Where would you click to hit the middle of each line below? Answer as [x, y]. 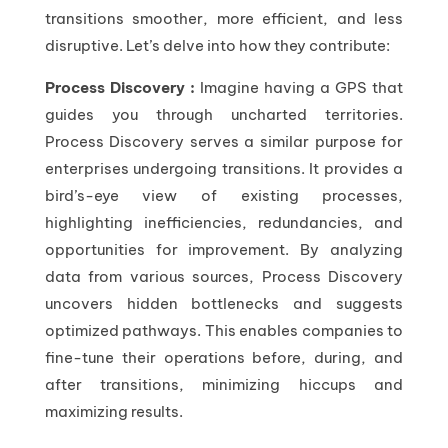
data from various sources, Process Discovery [224, 276]
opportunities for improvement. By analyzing [224, 249]
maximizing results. [113, 411]
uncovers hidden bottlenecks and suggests [224, 303]
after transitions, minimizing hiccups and [224, 384]
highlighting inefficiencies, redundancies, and [224, 222]
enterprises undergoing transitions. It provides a [224, 168]
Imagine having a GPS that [301, 87]
